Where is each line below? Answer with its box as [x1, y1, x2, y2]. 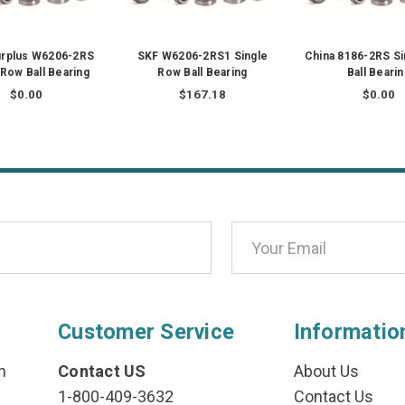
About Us [293, 362, 359, 381]
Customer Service [58, 319, 235, 345]
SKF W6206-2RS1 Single [137, 50, 268, 63]
